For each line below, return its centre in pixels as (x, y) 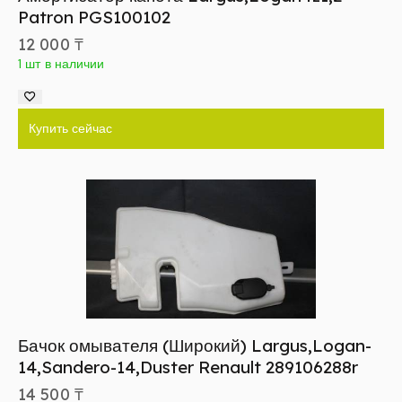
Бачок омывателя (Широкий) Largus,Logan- (195, 346)
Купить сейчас (70, 128)
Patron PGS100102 (94, 17)
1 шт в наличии (61, 63)
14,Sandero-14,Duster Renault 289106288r (188, 367)
